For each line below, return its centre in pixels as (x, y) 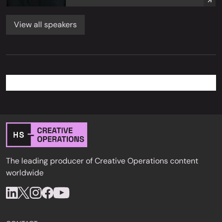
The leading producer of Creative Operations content (102, 161)
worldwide (25, 173)
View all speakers (45, 25)
